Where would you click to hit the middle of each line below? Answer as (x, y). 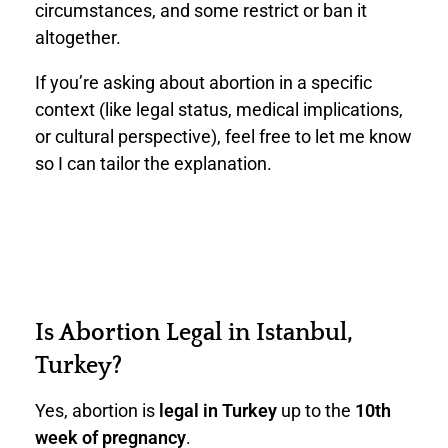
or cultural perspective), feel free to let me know (223, 136)
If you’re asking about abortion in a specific (203, 82)
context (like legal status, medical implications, (219, 109)
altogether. (78, 37)
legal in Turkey (218, 411)
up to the (316, 411)
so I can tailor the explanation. (153, 163)
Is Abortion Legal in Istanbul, (194, 332)
